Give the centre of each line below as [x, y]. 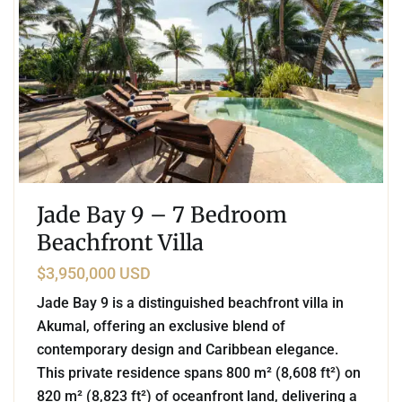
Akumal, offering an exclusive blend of [161, 326]
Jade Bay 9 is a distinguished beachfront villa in [190, 302]
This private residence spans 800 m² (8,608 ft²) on [199, 372]
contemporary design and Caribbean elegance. [188, 349]
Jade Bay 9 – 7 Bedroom [162, 214]
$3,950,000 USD [94, 273]
